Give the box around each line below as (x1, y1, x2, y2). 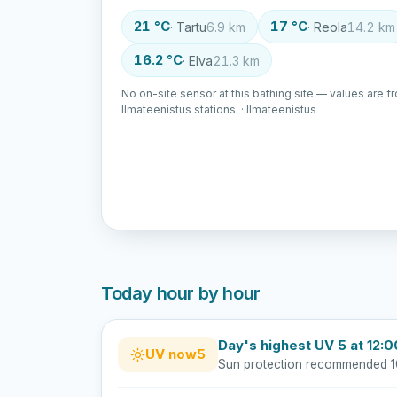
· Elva (183, 52, 213, 68)
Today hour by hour (101, 283, 261, 304)
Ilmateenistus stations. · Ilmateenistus (121, 103, 316, 116)
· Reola (307, 19, 347, 35)
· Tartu (170, 19, 206, 35)
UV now (145, 346, 197, 362)
